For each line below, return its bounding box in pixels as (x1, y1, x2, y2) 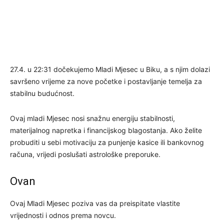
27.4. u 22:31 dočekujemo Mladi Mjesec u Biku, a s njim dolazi (10, 64, 210, 73)
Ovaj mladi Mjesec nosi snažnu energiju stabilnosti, (10, 113, 175, 122)
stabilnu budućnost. (10, 88, 74, 97)
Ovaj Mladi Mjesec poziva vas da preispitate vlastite (10, 198, 180, 207)
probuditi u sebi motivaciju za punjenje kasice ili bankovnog (10, 137, 204, 146)
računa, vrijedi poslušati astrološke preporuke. (10, 149, 160, 158)
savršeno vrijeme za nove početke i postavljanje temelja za (10, 76, 202, 85)
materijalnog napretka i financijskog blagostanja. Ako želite (10, 125, 202, 134)
